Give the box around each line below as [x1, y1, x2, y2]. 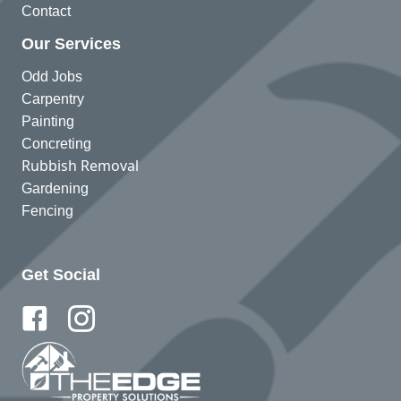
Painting [21, 113, 74, 129]
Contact [21, 3, 71, 19]
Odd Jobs [21, 68, 82, 84]
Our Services [21, 34, 121, 53]
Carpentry [21, 90, 84, 107]
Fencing [21, 202, 73, 218]
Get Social [21, 265, 100, 284]
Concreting [21, 135, 91, 151]
